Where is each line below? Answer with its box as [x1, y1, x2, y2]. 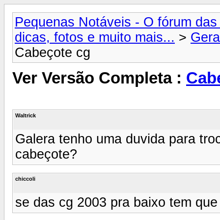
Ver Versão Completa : [12, 69, 186, 87]
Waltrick [15, 112, 36, 118]
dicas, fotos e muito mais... [15, 30, 175, 45]
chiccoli [15, 175, 35, 182]
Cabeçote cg [15, 45, 90, 60]
